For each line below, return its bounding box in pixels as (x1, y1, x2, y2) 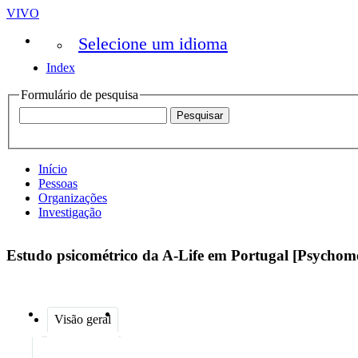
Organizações (38, 190, 107, 205)
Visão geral (54, 312, 111, 326)
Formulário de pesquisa (21, 88, 138, 101)
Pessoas (38, 176, 78, 190)
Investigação (38, 205, 101, 219)
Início (38, 161, 67, 176)
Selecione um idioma (78, 34, 228, 54)
